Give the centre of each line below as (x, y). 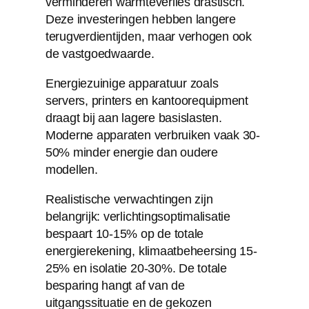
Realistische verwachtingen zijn (129, 199)
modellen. (71, 169)
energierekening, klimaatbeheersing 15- (151, 251)
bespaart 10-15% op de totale (124, 233)
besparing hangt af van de (115, 285)
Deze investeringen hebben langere (140, 19)
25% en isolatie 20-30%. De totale (136, 268)
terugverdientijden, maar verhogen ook (148, 36)
